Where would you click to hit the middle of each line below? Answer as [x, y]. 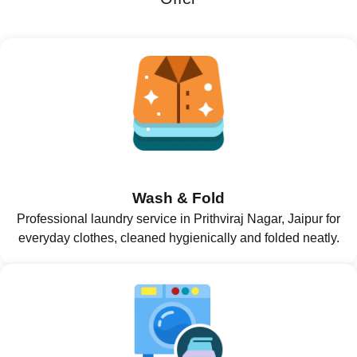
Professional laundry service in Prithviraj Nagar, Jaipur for [178, 218]
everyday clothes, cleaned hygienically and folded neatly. [178, 237]
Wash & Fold [178, 198]
